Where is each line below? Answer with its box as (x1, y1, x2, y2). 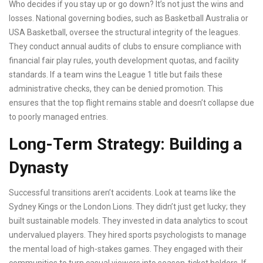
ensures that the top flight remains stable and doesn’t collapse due (9, 98, 254, 108)
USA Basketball (9, 28, 66, 38)
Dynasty (9, 158, 68, 178)
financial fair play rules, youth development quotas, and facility (9, 56, 239, 66)
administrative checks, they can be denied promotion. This (9, 84, 223, 94)
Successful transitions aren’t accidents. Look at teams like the (9, 188, 236, 198)
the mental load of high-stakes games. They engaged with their (9, 244, 243, 254)
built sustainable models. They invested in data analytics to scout (9, 216, 248, 226)
